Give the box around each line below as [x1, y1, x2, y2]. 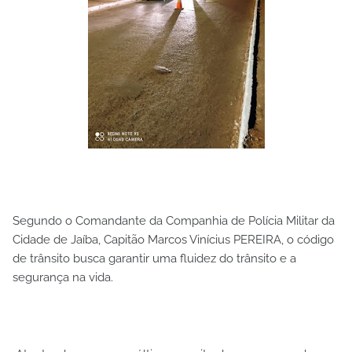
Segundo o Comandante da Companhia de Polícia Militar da [13, 213, 335, 228]
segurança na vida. [13, 269, 113, 284]
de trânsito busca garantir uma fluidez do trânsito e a [13, 251, 296, 266]
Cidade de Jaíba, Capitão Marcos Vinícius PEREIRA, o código [13, 232, 334, 247]
